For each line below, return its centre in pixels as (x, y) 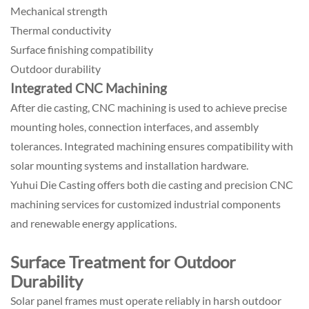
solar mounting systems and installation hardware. (129, 165)
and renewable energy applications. (93, 223)
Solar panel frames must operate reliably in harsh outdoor (146, 300)
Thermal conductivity (61, 30)
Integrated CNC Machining (89, 88)
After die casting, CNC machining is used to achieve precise (149, 107)
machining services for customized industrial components (146, 203)
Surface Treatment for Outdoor (123, 261)
